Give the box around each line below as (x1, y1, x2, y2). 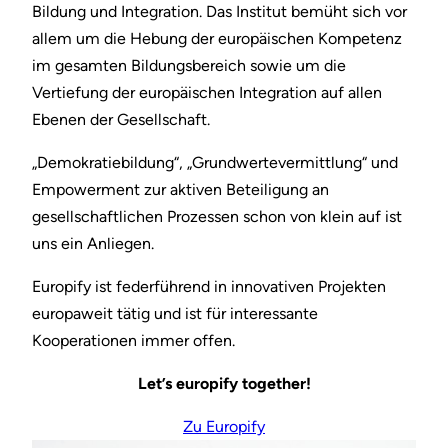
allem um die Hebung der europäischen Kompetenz (32, 29, 402, 49)
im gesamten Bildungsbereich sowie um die (32, 56, 346, 76)
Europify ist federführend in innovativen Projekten (32, 277, 386, 297)
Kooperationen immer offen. (32, 331, 235, 351)
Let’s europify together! (137, 374, 311, 394)
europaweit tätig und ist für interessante (32, 304, 318, 324)
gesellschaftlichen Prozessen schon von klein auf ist (32, 207, 402, 227)
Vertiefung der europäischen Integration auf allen (32, 83, 382, 103)
